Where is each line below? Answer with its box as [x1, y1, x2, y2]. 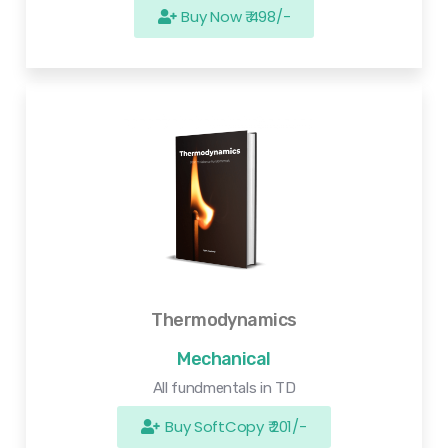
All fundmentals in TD [152, 378, 296, 397]
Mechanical [177, 347, 271, 370]
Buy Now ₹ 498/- [181, 6, 291, 28]
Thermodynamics [151, 308, 297, 331]
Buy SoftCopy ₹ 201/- [165, 415, 307, 437]
